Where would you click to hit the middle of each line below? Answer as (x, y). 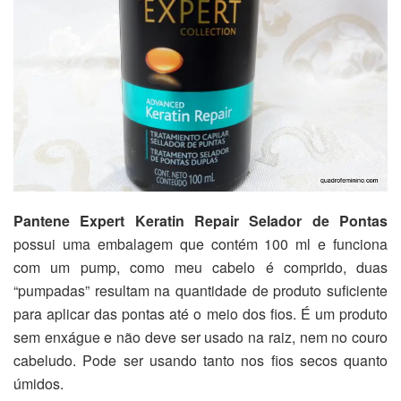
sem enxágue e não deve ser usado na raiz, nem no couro (200, 337)
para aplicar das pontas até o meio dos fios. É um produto (200, 313)
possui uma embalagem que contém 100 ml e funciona (200, 243)
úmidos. (38, 383)
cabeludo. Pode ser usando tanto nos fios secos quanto (200, 360)
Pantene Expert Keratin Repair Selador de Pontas (200, 220)
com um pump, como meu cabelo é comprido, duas (200, 267)
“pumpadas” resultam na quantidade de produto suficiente (200, 290)
